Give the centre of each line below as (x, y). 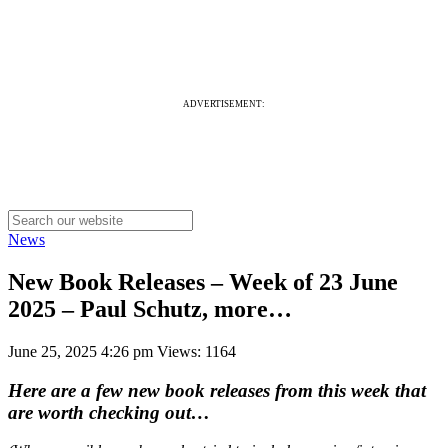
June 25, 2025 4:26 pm (82, 351)
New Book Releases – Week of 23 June (203, 281)
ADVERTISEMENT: (224, 104)
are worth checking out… (109, 412)
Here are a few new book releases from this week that (217, 390)
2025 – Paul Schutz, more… (150, 308)
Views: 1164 (196, 351)
